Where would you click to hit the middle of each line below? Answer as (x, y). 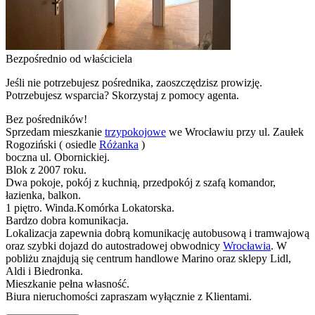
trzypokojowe (135, 131)
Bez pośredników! (46, 119)
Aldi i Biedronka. (44, 271)
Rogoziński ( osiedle (52, 144)
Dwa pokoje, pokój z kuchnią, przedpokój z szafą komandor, (141, 182)
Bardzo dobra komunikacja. (67, 220)
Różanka (119, 144)
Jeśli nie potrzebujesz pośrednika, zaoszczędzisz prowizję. (134, 82)
